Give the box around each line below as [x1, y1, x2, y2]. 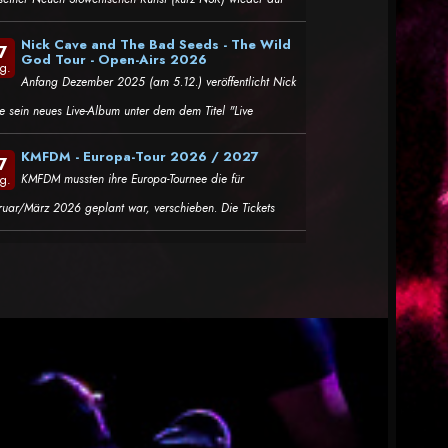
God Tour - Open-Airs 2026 [21, 50, 208, 70]
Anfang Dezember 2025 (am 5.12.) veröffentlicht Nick [21, 73, 297, 92]
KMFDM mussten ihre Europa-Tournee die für [21, 170, 245, 189]
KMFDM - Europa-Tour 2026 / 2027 [21, 147, 260, 167]
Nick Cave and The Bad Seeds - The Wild [21, 35, 292, 55]
